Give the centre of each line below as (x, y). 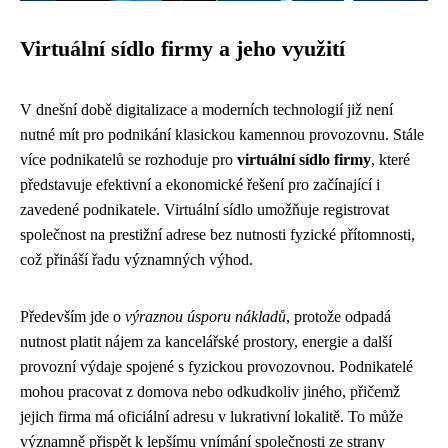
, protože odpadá (338, 316)
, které (390, 159)
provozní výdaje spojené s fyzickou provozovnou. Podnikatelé (216, 366)
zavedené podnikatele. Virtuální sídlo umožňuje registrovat (204, 209)
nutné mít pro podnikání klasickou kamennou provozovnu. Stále (222, 134)
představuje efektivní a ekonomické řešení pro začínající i (200, 184)
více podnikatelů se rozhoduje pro (128, 159)
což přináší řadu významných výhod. (136, 259)
